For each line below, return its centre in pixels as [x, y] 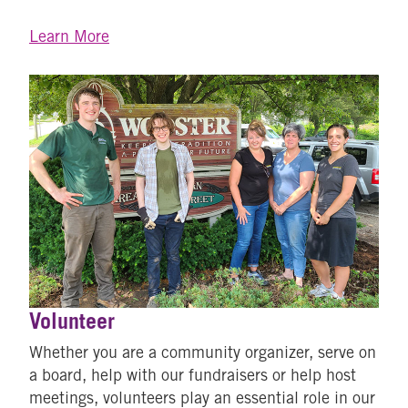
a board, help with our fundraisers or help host [193, 374]
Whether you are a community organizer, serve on [203, 352]
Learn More [69, 36]
